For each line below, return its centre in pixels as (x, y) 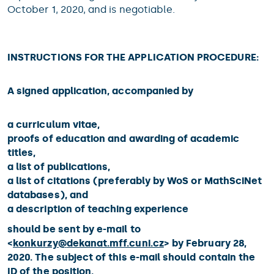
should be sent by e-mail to (74, 229)
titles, (22, 153)
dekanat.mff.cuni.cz (115, 243)
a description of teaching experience (98, 209)
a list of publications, (59, 167)
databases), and (48, 195)
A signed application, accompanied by (101, 91)
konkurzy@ (40, 243)
